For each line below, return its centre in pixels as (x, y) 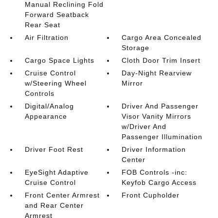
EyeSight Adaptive (56, 172)
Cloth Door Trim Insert (161, 60)
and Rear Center (54, 205)
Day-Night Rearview (157, 73)
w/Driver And (144, 127)
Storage (136, 48)
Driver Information (154, 149)
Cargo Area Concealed (162, 37)
